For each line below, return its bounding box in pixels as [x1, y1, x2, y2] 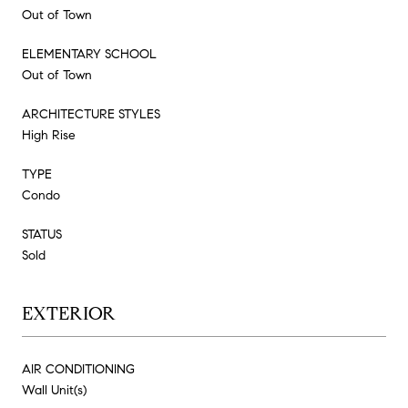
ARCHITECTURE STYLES [22, 106, 160, 122]
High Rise [22, 127, 76, 143]
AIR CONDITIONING [22, 361, 135, 377]
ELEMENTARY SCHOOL [22, 46, 157, 62]
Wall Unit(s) [22, 382, 87, 398]
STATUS [22, 226, 62, 242]
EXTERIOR [22, 301, 116, 325]
